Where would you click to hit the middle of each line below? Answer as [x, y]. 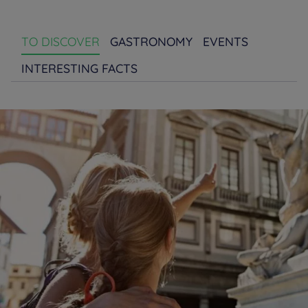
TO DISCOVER [60, 41]
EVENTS [225, 41]
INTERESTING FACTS [79, 68]
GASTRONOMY [151, 41]
